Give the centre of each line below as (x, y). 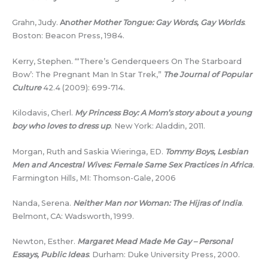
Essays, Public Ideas (50, 255)
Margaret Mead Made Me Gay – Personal (155, 242)
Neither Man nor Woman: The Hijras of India (157, 203)
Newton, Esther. (45, 242)
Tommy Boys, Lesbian (207, 151)
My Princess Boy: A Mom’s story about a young (163, 113)
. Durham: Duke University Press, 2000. (164, 255)
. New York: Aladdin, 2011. (158, 126)
